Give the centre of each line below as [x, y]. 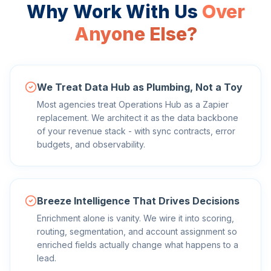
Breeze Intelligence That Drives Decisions [138, 201]
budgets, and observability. [91, 144]
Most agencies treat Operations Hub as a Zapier [133, 104]
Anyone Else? [135, 34]
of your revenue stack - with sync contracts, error [136, 131]
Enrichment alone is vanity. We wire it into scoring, [135, 218]
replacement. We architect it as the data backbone [138, 118]
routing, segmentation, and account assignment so [137, 231]
